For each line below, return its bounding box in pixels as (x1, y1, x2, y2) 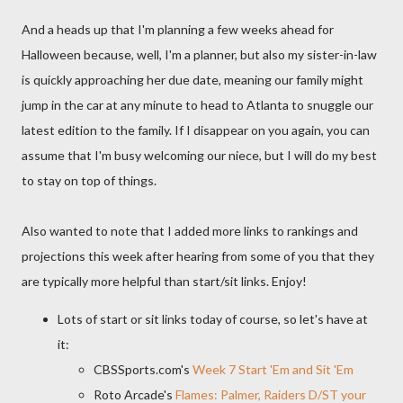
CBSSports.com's (94, 362, 193, 377)
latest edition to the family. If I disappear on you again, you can (22, 122, 370, 138)
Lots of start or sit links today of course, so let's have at (58, 311, 368, 327)
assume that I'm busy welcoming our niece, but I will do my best (22, 148, 377, 163)
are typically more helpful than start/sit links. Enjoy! (22, 273, 307, 289)
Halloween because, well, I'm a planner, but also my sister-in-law (22, 47, 377, 62)
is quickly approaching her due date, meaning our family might (22, 72, 363, 87)
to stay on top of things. (22, 173, 157, 188)
